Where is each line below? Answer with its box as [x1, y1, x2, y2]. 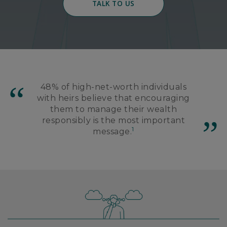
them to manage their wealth [50, 104, 177, 114]
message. [93, 126, 132, 136]
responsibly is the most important [42, 115, 185, 125]
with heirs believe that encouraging [37, 93, 190, 103]
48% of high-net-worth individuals [40, 82, 187, 92]
